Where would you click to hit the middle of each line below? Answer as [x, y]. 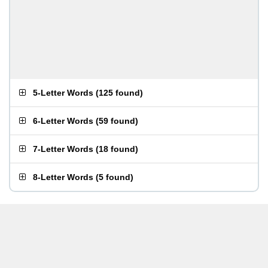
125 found [119, 93]
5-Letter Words [63, 93]
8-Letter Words [63, 177]
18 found [117, 149]
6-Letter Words [63, 121]
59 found [117, 121]
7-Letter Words [63, 149]
